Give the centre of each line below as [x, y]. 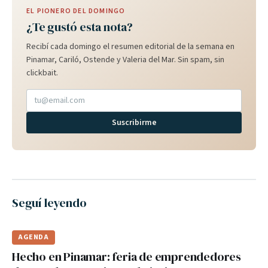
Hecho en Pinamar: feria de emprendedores [127, 257]
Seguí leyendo [49, 203]
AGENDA [33, 237]
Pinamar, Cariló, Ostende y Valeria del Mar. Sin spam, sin [125, 60]
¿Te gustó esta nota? [80, 27]
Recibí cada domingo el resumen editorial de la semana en [130, 47]
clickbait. [42, 73]
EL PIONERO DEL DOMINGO [76, 11]
